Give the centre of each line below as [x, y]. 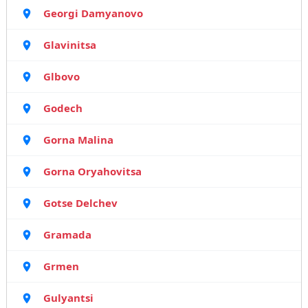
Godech [63, 108]
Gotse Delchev [80, 203]
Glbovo [61, 76]
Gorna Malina [78, 140]
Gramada [67, 234]
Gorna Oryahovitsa [92, 171]
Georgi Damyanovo [93, 13]
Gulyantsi [68, 298]
